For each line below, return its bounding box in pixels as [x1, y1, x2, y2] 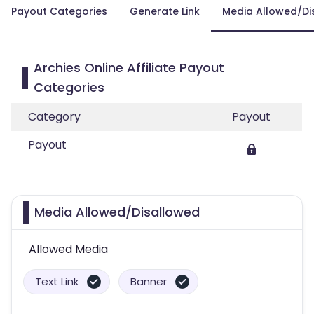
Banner [130, 274, 167, 289]
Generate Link [130, 4, 200, 18]
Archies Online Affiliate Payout [33, 59, 224, 76]
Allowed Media [29, 241, 108, 257]
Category [28, 109, 81, 125]
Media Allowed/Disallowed [34, 203, 200, 221]
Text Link [35, 274, 78, 289]
